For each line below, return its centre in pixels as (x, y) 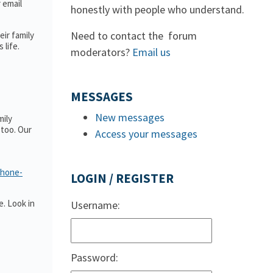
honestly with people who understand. (158, 9)
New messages (130, 117)
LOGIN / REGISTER (122, 179)
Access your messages (146, 134)
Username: (95, 205)
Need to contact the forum (134, 36)
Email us (151, 52)
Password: (94, 257)
